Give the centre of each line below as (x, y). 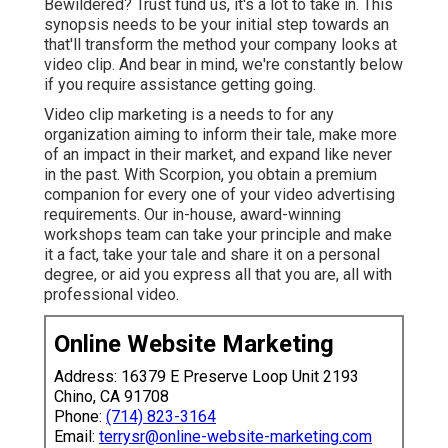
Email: (76, 436)
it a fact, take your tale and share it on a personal (212, 254)
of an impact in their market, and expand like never (218, 154)
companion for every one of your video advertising (219, 194)
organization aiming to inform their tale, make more (220, 134)
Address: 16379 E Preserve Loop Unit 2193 (206, 376)
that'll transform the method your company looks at (220, 44)
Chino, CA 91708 (111, 396)
